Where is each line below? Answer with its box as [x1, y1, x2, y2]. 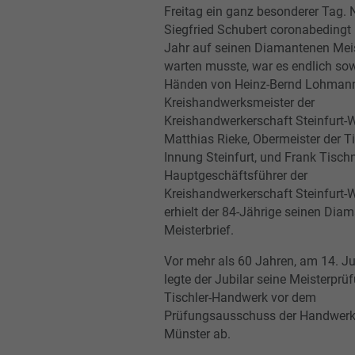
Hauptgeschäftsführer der [164, 167, 307, 183]
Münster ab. [164, 326, 231, 342]
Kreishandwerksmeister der [164, 94, 315, 110]
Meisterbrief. [164, 222, 234, 238]
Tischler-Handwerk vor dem [164, 289, 316, 305]
